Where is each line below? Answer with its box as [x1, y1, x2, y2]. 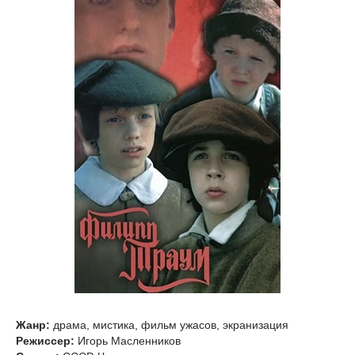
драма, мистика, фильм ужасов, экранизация [50, 319, 288, 331]
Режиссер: [16, 334, 74, 347]
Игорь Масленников [74, 334, 181, 347]
